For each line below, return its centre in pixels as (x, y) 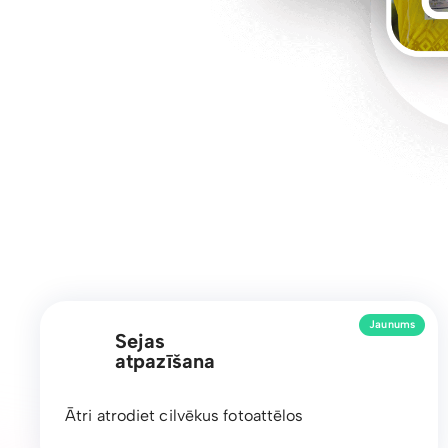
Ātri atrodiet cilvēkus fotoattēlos (184, 415)
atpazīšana (165, 360)
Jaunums (392, 325)
